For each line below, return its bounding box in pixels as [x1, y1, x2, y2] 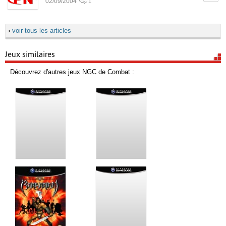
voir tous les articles [12, 27, 71, 34]
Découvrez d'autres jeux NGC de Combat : [10, 68, 134, 76]
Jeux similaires [5, 50, 55, 59]
